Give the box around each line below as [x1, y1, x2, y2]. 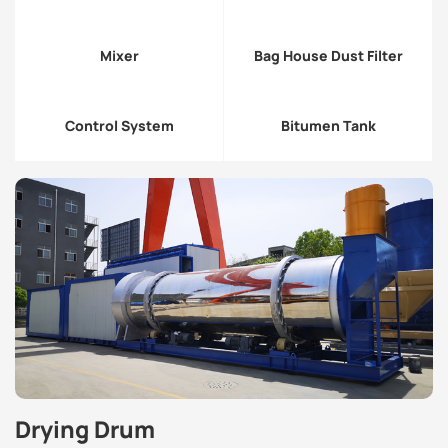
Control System [64, 116, 174, 136]
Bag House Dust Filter [253, 46, 403, 66]
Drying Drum [15, 414, 155, 446]
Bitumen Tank [280, 116, 376, 136]
